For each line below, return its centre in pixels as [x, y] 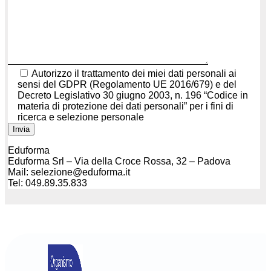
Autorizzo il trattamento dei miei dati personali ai [134, 73]
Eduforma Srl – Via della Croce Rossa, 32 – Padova [119, 161]
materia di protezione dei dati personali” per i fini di [126, 106]
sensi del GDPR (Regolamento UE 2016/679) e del [127, 84]
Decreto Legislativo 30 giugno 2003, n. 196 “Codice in [133, 95]
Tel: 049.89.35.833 [47, 183]
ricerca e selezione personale [81, 117]
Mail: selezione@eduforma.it [69, 172]
